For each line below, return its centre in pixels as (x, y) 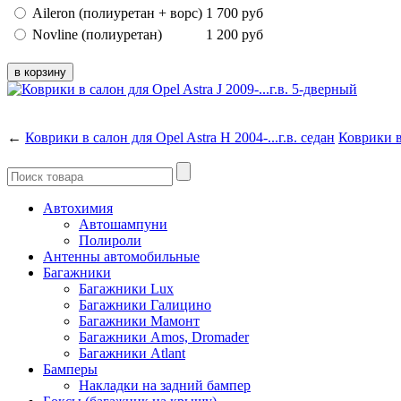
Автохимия (78, 208)
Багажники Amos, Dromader (164, 337)
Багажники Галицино (145, 304)
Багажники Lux (126, 288)
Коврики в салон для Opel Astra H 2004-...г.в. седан (180, 137)
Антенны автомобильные (121, 256)
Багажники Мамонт (139, 320)
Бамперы (70, 369)
